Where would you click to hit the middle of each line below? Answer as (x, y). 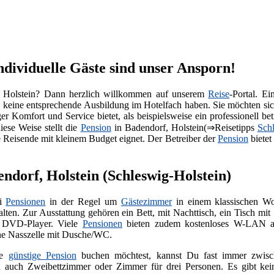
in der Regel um (83, 201)
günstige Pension (42, 255)
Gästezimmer (146, 201)
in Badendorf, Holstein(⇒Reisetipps (184, 127)
